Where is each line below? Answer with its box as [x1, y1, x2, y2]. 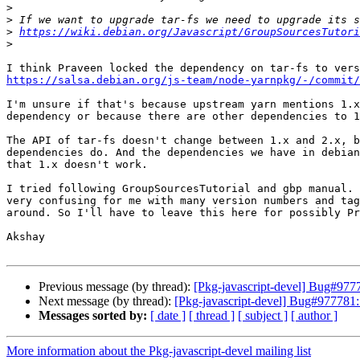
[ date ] [150, 309, 186, 323]
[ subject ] [238, 309, 288, 323]
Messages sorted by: [39, 309, 147, 323]
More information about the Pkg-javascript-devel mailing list [6, 344, 311, 358]
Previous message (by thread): [39, 280, 194, 294]
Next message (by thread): [39, 294, 174, 309]
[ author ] [291, 309, 337, 323]
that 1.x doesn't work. [6, 158, 148, 171]
